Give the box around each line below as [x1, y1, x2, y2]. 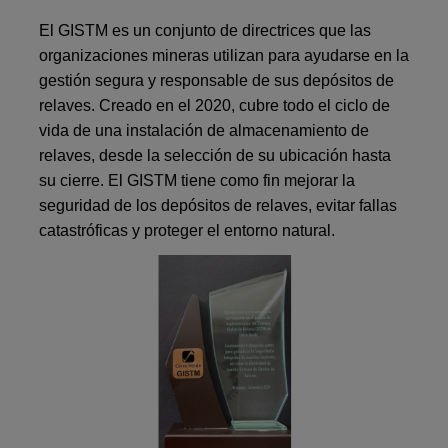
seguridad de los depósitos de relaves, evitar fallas [39, 197, 398, 215]
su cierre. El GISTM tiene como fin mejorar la [39, 172, 356, 190]
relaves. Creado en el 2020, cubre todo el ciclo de [39, 97, 391, 115]
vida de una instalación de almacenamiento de [39, 122, 370, 140]
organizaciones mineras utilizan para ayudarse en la [39, 47, 410, 65]
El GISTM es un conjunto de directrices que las [39, 22, 372, 40]
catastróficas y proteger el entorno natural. [39, 222, 340, 240]
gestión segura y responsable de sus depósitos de [39, 72, 395, 90]
